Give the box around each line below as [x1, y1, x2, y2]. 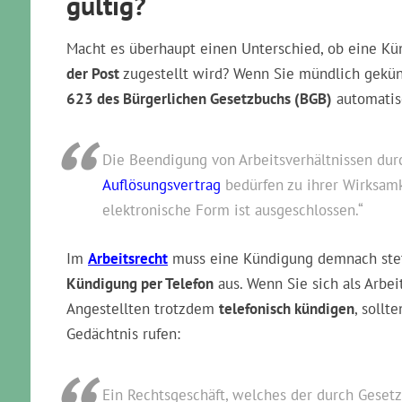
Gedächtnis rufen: [66, 324, 180, 344]
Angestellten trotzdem [66, 299, 219, 319]
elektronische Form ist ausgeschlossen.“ [102, 200, 363, 220]
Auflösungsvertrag [102, 175, 221, 195]
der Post [66, 64, 119, 83]
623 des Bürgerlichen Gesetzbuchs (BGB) [66, 89, 332, 109]
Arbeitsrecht [88, 249, 168, 268]
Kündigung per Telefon [66, 274, 214, 293]
